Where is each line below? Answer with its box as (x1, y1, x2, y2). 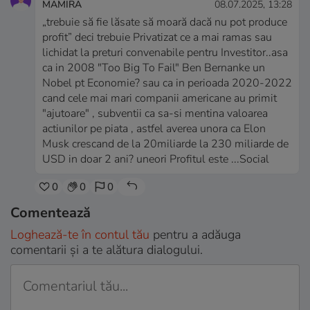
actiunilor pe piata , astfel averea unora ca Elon (42, 121, 266, 137)
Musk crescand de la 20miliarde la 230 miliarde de (42, 136, 289, 152)
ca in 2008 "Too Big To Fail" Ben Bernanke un (42, 60, 265, 76)
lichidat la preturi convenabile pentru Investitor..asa (42, 45, 288, 61)
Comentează (10, 203, 91, 223)
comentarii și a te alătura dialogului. (10, 241, 203, 259)
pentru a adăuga (149, 226, 241, 244)
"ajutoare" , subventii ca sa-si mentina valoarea (42, 106, 268, 122)
